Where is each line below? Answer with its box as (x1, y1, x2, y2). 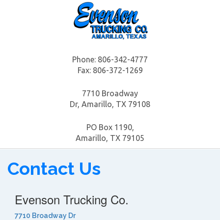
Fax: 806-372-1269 (77, 66, 143, 75)
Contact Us (7, 158, 101, 179)
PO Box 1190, (86, 123, 134, 132)
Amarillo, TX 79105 (76, 134, 144, 142)
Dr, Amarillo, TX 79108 (70, 100, 150, 109)
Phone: (72, 55, 96, 64)
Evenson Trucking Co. (15, 191, 129, 208)
